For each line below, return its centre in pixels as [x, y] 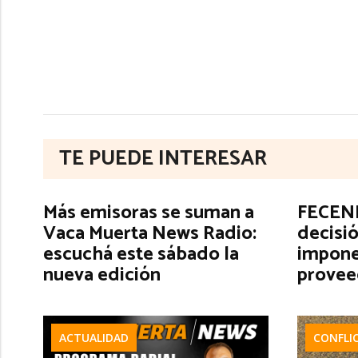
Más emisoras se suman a [149, 213]
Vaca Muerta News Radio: [150, 234]
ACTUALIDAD [94, 338]
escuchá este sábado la [141, 255]
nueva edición [102, 275]
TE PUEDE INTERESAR [163, 159]
